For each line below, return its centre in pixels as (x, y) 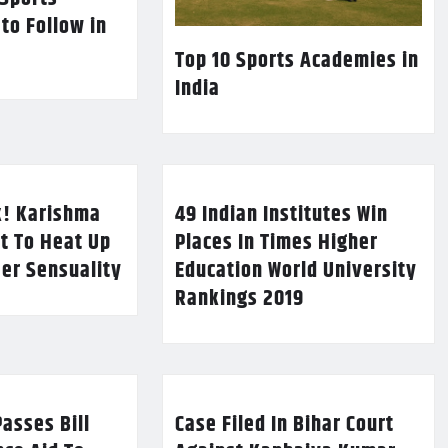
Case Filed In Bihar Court (284, 425)
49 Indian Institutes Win (281, 215)
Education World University (295, 271)
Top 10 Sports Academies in (296, 61)
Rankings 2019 (239, 299)
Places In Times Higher (276, 243)
